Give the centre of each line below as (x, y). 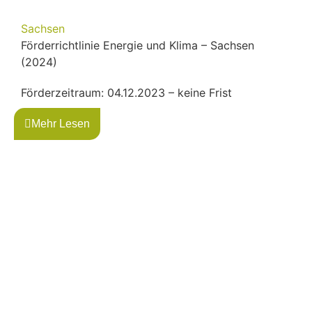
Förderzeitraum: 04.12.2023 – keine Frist (126, 92)
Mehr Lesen (61, 123)
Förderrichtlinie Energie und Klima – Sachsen (138, 45)
